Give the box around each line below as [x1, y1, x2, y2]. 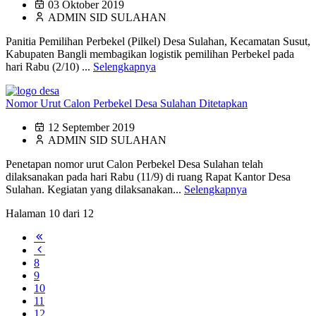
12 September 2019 [48, 121, 135, 134]
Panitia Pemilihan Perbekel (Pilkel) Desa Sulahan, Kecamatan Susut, [6, 35, 310, 48]
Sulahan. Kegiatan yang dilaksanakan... [6, 183, 184, 196]
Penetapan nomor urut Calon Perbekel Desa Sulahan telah [6, 158, 263, 171]
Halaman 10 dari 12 [6, 207, 94, 220]
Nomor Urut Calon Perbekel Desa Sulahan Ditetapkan [6, 97, 248, 110]
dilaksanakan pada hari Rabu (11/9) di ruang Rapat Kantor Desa [6, 171, 291, 183]
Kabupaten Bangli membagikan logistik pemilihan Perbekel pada [6, 48, 294, 61]
